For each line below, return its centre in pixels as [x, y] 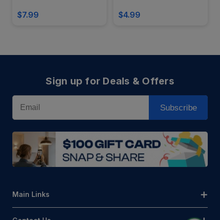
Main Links [31, 194]
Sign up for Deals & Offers [110, 81]
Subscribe [178, 108]
